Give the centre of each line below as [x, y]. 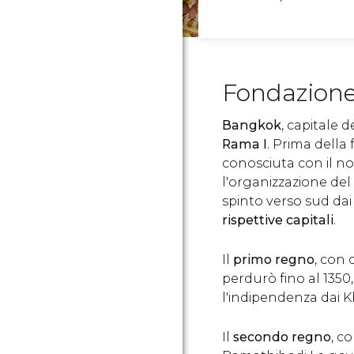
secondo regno [282, 337]
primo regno [272, 260]
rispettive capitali [278, 220]
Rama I [245, 144]
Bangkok [252, 125]
